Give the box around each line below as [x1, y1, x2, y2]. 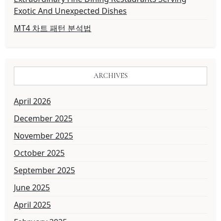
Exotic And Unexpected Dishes [14, 5, 127, 17]
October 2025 [14, 147, 65, 159]
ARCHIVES [93, 72, 128, 80]
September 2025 [14, 165, 75, 176]
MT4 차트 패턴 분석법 [14, 23, 91, 34]
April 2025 [14, 199, 51, 211]
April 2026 [14, 96, 51, 107]
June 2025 [14, 182, 50, 193]
